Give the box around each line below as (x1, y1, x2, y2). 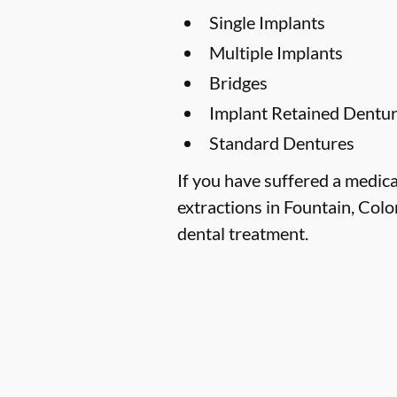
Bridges (209, 71, 268, 93)
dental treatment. (177, 222, 308, 244)
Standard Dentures (209, 131, 354, 153)
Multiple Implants (209, 41, 343, 63)
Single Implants (209, 11, 325, 33)
